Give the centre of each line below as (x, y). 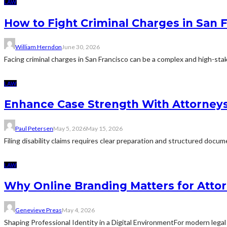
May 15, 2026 (104, 128)
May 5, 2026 (70, 128)
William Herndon (39, 47)
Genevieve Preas (39, 210)
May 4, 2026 (78, 210)
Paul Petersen (34, 128)
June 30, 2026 (81, 47)
